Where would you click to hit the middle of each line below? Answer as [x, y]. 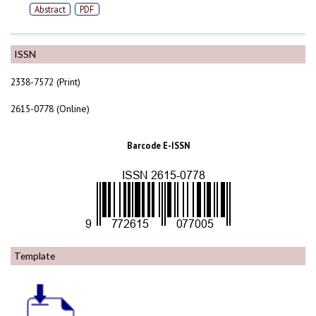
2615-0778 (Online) [50, 108]
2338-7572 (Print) [45, 82]
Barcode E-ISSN [158, 145]
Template [35, 255]
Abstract [50, 9]
